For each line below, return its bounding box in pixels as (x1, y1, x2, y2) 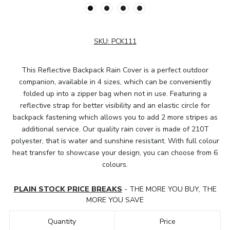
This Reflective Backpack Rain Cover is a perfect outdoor (22, 65, 208, 75)
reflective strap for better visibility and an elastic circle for (20, 100, 210, 110)
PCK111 (111, 36, 137, 46)
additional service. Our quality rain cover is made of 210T (21, 124, 209, 134)
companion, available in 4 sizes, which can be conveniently (19, 76, 211, 87)
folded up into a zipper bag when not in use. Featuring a (23, 88, 207, 99)
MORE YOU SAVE (86, 195, 144, 205)
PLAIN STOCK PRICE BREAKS (13, 184, 122, 194)
